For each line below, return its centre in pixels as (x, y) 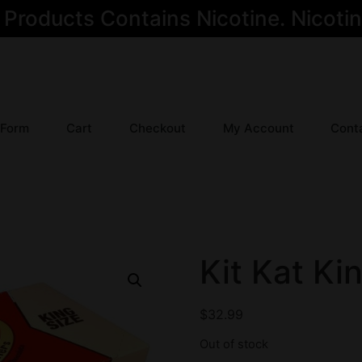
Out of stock (234, 345)
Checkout (157, 128)
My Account (258, 128)
